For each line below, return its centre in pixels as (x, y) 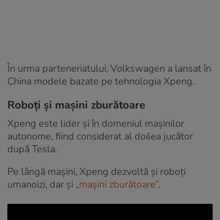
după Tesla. (32, 149)
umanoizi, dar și (41, 185)
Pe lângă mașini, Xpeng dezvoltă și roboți (96, 172)
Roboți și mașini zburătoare (76, 105)
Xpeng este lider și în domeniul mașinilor (96, 124)
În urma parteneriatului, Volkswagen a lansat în (109, 69)
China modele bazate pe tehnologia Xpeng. (101, 82)
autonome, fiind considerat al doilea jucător (100, 137)
